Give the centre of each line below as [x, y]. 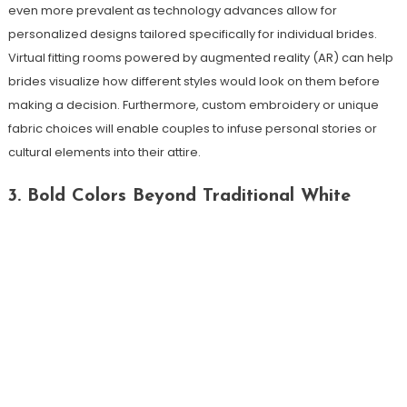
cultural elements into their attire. [104, 152]
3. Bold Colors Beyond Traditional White [179, 196]
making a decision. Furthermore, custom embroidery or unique [193, 104]
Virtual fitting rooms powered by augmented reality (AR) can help [200, 57]
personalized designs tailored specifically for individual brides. [192, 34]
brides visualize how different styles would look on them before [194, 81]
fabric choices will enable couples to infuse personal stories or [192, 128]
